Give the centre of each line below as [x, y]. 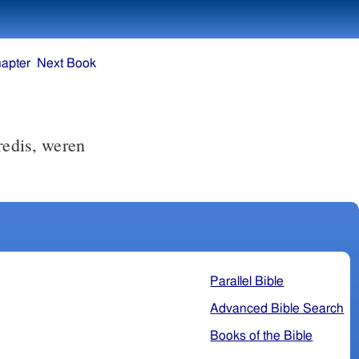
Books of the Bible [262, 335]
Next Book [67, 64]
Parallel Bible [247, 281]
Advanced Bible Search [277, 308]
